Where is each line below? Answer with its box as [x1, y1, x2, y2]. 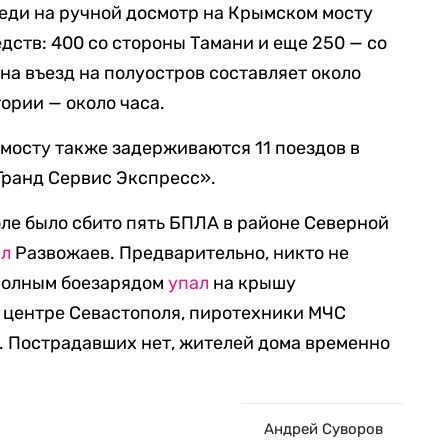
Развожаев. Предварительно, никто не [11, 242, 350, 264]
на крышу [209, 272, 297, 294]
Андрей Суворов [263, 420, 383, 438]
